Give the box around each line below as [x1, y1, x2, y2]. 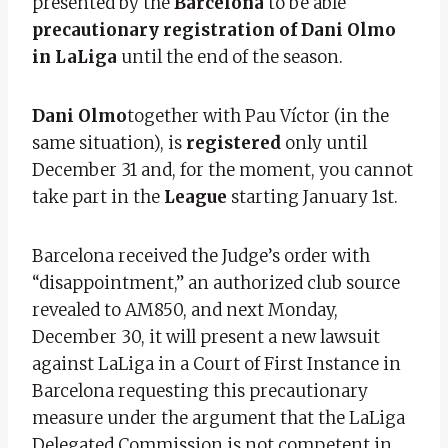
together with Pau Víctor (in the [127, 104, 389, 127]
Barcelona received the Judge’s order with [32, 244, 370, 267]
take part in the [32, 185, 164, 208]
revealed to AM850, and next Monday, [32, 298, 338, 321]
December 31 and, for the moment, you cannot [32, 158, 413, 181]
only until [281, 131, 367, 154]
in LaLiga [32, 45, 117, 68]
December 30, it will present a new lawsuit [32, 325, 380, 348]
